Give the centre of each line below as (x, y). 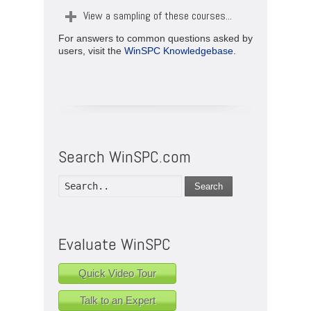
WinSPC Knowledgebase (179, 50)
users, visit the (91, 50)
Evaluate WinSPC (115, 244)
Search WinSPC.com (125, 156)
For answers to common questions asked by (155, 38)
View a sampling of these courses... (158, 15)
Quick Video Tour (117, 273)
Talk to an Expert (117, 300)
